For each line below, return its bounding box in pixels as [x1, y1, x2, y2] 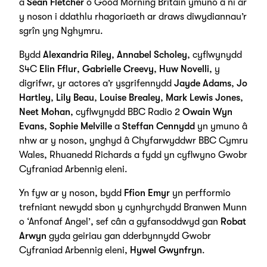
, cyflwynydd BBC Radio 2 [70, 107, 182, 117]
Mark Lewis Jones [165, 92, 240, 103]
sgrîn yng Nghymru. [18, 26, 103, 36]
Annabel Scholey [116, 49, 187, 60]
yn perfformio [172, 188, 231, 198]
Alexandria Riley [42, 49, 111, 60]
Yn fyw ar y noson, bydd [18, 188, 122, 198]
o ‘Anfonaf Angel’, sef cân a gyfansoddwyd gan [18, 216, 221, 227]
